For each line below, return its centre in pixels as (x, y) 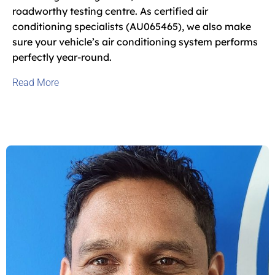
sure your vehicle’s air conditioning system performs (135, 41)
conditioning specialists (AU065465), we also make (132, 26)
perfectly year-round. (62, 57)
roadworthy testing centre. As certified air (110, 11)
